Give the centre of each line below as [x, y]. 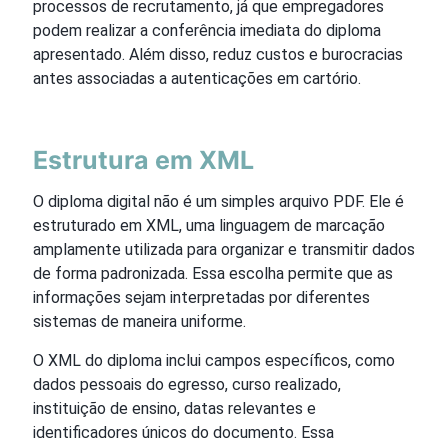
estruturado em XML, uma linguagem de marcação [209, 225]
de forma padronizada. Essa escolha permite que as [213, 273]
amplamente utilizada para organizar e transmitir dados [224, 249]
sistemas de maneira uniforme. [139, 321]
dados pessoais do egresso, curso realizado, [187, 384]
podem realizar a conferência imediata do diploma [207, 30]
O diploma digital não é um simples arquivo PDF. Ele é [218, 201]
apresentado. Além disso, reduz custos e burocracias [218, 54]
